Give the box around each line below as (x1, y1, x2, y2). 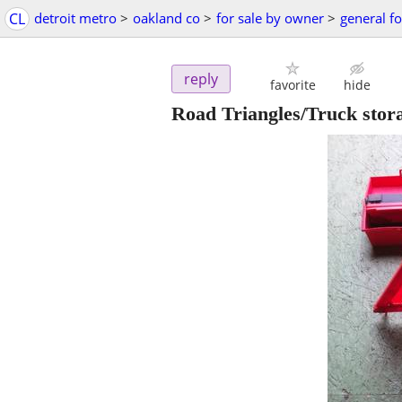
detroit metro (34, 9, 117, 27)
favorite (269, 76, 316, 94)
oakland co (133, 9, 200, 27)
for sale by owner (216, 9, 324, 27)
